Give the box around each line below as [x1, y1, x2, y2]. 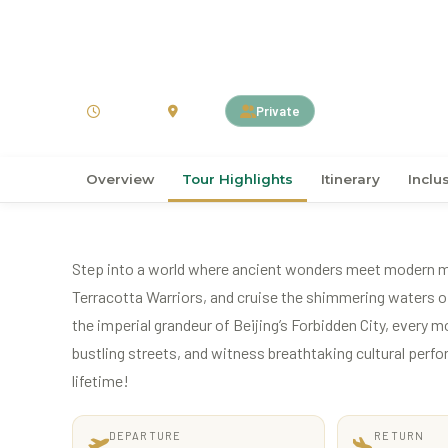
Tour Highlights [182, 171, 293, 187]
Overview [86, 171, 154, 187]
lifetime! [72, 370, 129, 390]
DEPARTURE [109, 428, 181, 442]
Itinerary [321, 171, 380, 187]
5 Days [100, 103, 138, 119]
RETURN [374, 428, 424, 442]
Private [256, 103, 300, 119]
